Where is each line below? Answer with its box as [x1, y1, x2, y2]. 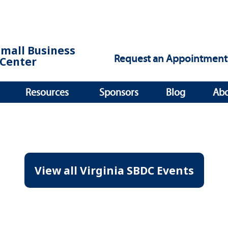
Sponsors [99, 86, 138, 98]
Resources [25, 86, 69, 98]
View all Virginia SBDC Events [34, 163, 194, 178]
